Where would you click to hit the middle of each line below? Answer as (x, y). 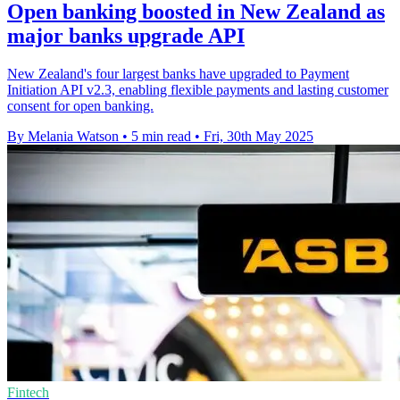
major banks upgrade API (126, 36)
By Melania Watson (63, 137)
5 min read (161, 137)
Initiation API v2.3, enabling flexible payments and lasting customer (198, 90)
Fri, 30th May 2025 (258, 137)
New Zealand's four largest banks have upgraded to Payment (178, 74)
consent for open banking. (80, 106)
